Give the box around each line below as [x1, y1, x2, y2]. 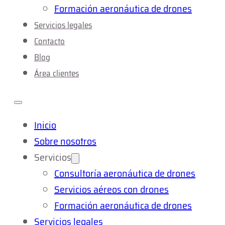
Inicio [34, 117, 56, 133]
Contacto [34, 35, 65, 48]
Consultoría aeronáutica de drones [54, 165, 195, 181]
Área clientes [34, 67, 79, 80]
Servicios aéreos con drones [54, 181, 169, 197]
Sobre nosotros [34, 133, 96, 149]
